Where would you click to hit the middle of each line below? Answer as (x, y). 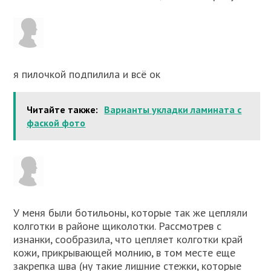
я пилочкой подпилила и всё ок (87, 74)
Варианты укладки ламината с (173, 110)
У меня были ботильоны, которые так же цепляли (131, 213)
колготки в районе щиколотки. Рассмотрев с (118, 226)
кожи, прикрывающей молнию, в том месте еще (125, 253)
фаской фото (56, 123)
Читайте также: (63, 110)
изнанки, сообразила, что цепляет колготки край (128, 240)
